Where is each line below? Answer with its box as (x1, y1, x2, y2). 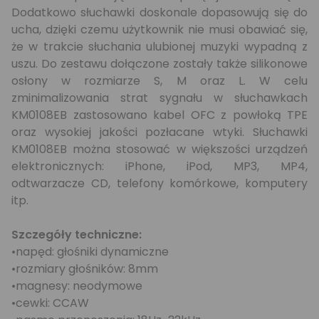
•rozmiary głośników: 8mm (11, 261, 158, 277)
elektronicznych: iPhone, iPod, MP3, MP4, (11, 158, 308, 174)
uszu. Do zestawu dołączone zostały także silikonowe (11, 56, 308, 72)
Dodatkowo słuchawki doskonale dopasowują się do (11, 4, 308, 21)
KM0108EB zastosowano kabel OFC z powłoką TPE (11, 107, 308, 123)
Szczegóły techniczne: (11, 226, 142, 243)
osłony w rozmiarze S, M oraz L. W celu (11, 73, 308, 89)
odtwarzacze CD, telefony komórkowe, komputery (11, 175, 308, 192)
